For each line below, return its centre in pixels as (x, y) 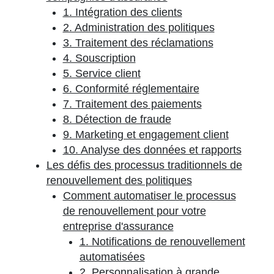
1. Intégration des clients (122, 12)
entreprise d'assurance (118, 226)
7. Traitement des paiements (132, 104)
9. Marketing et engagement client (146, 135)
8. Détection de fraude (117, 119)
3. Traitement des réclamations (138, 43)
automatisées (112, 257)
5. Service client (102, 73)
